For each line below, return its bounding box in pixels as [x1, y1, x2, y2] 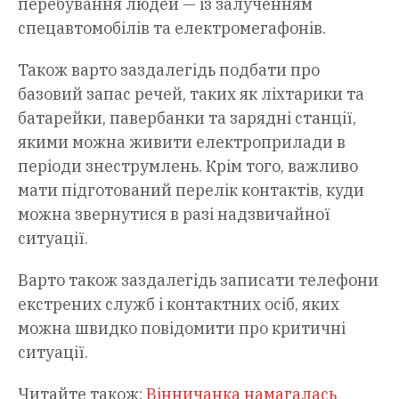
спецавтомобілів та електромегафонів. [18, 18, 326, 39]
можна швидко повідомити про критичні [18, 318, 346, 339]
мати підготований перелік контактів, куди [18, 180, 364, 201]
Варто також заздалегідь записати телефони [18, 270, 379, 291]
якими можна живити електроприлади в [18, 132, 346, 153]
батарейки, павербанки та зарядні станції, [18, 108, 356, 129]
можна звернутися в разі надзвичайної [18, 204, 330, 225]
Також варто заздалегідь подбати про [18, 60, 320, 81]
